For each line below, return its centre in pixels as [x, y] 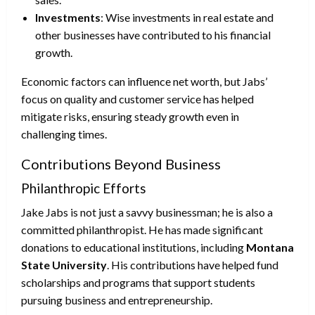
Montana [270, 247]
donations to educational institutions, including [134, 247]
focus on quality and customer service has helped [137, 98]
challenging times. [64, 134]
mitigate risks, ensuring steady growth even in [130, 116]
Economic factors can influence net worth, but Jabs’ [144, 81]
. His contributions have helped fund [193, 264]
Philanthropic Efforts [84, 188]
